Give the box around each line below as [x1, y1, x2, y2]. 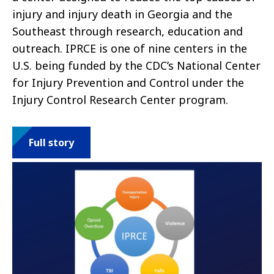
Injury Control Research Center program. [12, 92, 228, 108]
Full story [29, 136, 74, 150]
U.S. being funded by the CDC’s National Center [12, 58, 261, 73]
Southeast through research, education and [12, 24, 243, 39]
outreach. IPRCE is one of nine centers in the [12, 41, 247, 56]
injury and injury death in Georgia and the [12, 7, 232, 22]
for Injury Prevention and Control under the [12, 75, 244, 91]
